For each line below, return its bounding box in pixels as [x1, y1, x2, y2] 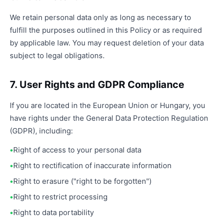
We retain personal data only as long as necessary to [10, 13, 191, 22]
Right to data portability [13, 208, 94, 217]
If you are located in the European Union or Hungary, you [10, 101, 205, 110]
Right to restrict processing [13, 192, 108, 201]
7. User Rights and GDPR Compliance [10, 79, 184, 90]
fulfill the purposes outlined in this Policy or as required [10, 25, 202, 35]
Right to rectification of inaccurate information [13, 161, 172, 170]
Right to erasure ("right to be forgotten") [13, 176, 152, 186]
